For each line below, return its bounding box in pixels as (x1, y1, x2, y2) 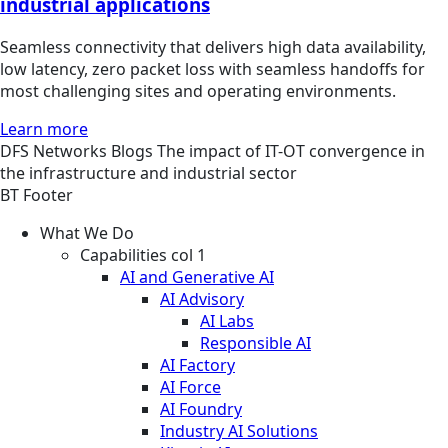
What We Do (40, 221, 134, 244)
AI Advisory (160, 287, 244, 310)
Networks (33, 139, 111, 162)
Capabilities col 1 (80, 243, 206, 266)
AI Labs (200, 309, 254, 332)
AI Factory (160, 353, 235, 376)
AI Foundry (160, 397, 242, 420)
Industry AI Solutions (160, 419, 318, 442)
